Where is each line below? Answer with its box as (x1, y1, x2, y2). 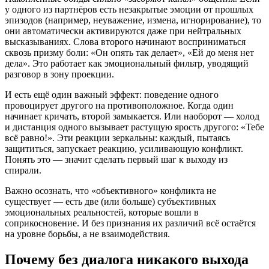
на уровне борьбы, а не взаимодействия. (5, 229, 170, 240)
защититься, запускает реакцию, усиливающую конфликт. (5, 144, 243, 154)
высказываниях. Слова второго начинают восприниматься (5, 37, 246, 47)
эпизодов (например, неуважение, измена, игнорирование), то (5, 15, 261, 26)
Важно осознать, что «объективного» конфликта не (5, 186, 216, 196)
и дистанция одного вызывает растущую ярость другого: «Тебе (5, 122, 264, 133)
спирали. (5, 165, 41, 176)
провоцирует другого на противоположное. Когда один (5, 100, 234, 111)
